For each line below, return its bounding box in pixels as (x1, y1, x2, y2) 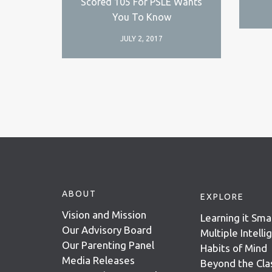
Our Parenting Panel (62, 239, 154, 251)
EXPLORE (200, 191, 244, 202)
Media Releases (62, 254, 135, 266)
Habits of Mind (200, 242, 267, 254)
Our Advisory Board (62, 223, 152, 236)
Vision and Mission (62, 208, 146, 220)
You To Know (112, 11, 171, 22)
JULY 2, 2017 (120, 34, 163, 42)
